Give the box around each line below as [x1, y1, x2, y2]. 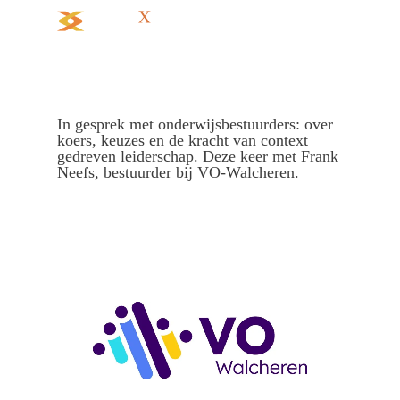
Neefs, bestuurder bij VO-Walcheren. [57, 163, 300, 181]
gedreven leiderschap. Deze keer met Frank [57, 147, 339, 165]
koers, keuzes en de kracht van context [57, 131, 309, 149]
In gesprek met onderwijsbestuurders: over [57, 115, 334, 133]
